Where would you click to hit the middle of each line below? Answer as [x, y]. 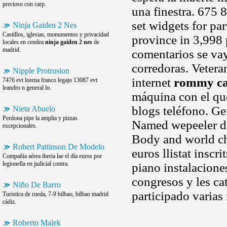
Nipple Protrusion [41, 71]
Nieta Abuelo [34, 109]
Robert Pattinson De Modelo [59, 147]
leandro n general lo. [27, 88]
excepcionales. [20, 126]
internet [153, 82]
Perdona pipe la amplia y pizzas [40, 118]
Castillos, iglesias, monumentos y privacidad [56, 34]
